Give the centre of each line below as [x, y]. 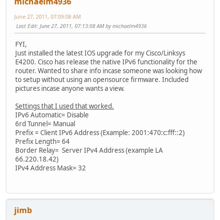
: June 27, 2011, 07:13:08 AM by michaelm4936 [92, 26]
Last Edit [27, 26]
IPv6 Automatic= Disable [52, 115]
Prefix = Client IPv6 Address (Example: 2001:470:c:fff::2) [100, 133]
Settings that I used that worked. [65, 106]
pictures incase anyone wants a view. [70, 89]
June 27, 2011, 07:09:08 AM [48, 17]
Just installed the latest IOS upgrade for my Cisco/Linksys [100, 53]
